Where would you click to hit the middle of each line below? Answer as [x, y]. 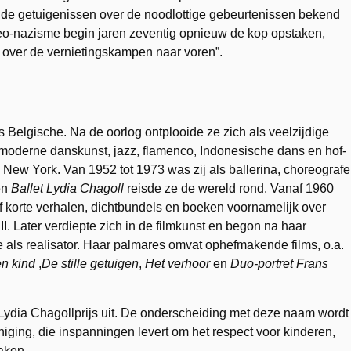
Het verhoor [177, 264]
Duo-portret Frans [279, 264]
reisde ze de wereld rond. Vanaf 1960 [230, 188]
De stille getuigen [90, 264]
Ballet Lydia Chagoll [67, 188]
